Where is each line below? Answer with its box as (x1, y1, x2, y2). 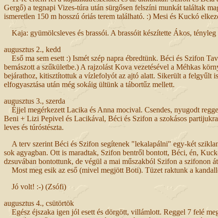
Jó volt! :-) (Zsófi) (4, 182, 66, 191)
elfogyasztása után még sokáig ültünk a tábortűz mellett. (4, 80, 175, 89)
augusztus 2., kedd (4, 45, 61, 54)
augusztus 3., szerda (4, 96, 65, 105)
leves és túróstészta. (4, 123, 64, 131)
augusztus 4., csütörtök (4, 199, 74, 207)
